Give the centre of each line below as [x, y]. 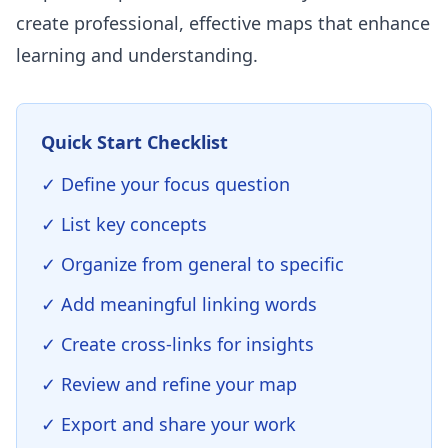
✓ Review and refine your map [169, 384]
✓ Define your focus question [165, 184]
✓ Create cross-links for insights [177, 344]
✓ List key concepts [124, 224]
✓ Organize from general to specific [192, 264]
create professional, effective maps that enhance [223, 23]
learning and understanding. [137, 55]
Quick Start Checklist [134, 142]
